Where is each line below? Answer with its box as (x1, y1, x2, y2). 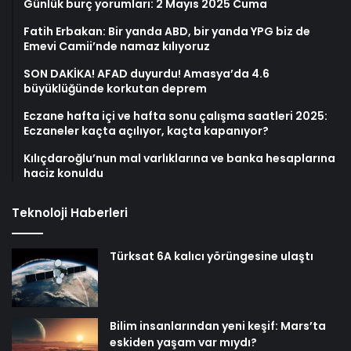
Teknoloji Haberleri (12, 204, 128, 222)
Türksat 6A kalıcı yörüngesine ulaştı (110, 248, 313, 265)
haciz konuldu (24, 165, 103, 182)
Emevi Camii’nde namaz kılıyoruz (24, 38, 210, 55)
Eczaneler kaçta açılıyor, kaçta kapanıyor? (24, 123, 269, 139)
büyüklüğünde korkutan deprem (24, 81, 207, 97)
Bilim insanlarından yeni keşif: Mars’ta (110, 318, 326, 335)
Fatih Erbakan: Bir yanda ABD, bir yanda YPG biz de (24, 24, 310, 40)
